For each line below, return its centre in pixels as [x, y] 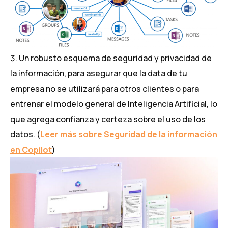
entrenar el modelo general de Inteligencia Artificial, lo [114, 104]
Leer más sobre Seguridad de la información [129, 135]
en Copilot [31, 150]
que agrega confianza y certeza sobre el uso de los [108, 119]
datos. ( [25, 135]
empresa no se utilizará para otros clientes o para [105, 89]
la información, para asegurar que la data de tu [99, 74]
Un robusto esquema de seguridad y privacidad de [115, 58]
